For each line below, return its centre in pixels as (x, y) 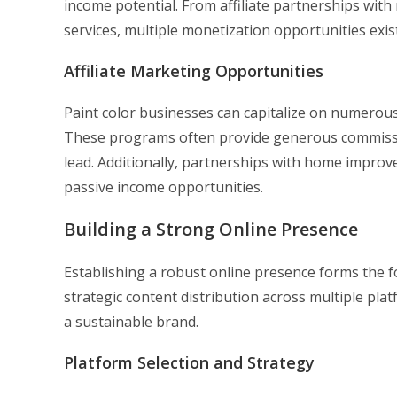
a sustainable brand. (131, 322)
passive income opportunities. (163, 187)
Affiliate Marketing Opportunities (194, 71)
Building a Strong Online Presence (211, 230)
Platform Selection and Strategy (189, 363)
